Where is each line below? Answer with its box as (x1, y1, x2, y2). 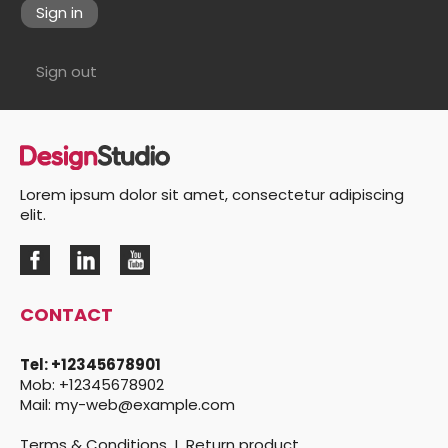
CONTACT (20, 302, 113, 328)
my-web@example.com (55, 394, 235, 416)
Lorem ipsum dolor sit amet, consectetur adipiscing (20, 183, 404, 205)
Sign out (35, 60, 97, 82)
